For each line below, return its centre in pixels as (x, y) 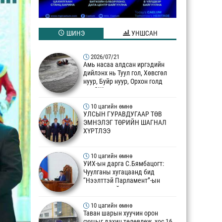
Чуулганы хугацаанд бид (119, 172)
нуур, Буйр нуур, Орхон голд (123, 82)
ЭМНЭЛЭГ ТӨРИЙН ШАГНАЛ (125, 123)
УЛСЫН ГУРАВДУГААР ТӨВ (123, 114)
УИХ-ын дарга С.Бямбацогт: (124, 164)
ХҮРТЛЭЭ (97, 131)
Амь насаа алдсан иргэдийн (124, 65)
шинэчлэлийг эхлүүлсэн (118, 189)
